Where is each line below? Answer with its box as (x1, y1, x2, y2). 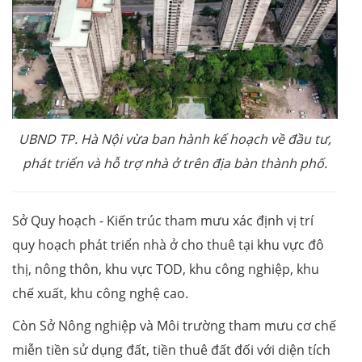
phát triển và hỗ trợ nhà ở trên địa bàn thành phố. (23, 154, 327, 172)
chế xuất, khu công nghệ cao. (12, 284, 188, 302)
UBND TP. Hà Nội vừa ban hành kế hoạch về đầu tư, (19, 129, 331, 148)
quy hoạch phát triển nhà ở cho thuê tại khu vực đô (12, 235, 324, 254)
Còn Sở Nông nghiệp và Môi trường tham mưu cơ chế (12, 316, 336, 335)
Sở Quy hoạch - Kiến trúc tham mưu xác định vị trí (12, 211, 314, 229)
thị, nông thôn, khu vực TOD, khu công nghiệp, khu (12, 259, 319, 278)
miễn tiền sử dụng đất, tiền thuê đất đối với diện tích (12, 340, 330, 359)
